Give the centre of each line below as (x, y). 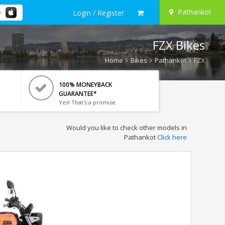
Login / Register (98, 13)
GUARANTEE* (78, 94)
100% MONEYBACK (85, 85)
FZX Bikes (179, 45)
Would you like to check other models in (126, 128)
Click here (172, 137)
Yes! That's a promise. (88, 102)
